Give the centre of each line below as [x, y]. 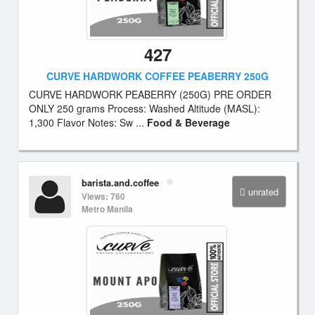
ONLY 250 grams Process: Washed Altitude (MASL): [144, 108]
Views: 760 [103, 196]
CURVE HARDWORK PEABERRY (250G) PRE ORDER [150, 94]
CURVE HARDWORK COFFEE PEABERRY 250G [157, 76]
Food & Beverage [188, 122]
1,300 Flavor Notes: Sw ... [88, 122]
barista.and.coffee [120, 182]
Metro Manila [107, 209]
